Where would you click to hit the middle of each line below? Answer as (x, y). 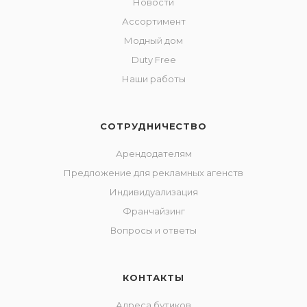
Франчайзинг (153, 211)
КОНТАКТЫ (153, 278)
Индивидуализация (153, 192)
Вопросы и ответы (153, 230)
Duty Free (153, 60)
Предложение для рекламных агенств (153, 173)
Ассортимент (153, 21)
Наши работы (153, 79)
